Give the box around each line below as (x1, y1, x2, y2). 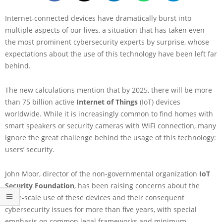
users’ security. (5, 144, 55, 154)
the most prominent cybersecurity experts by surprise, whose (5, 37, 209, 47)
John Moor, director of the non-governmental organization (5, 168, 199, 178)
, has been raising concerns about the (74, 180, 200, 190)
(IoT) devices (138, 97, 180, 107)
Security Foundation (5, 180, 74, 190)
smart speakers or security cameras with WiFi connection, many (5, 120, 216, 130)
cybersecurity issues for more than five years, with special (5, 204, 197, 214)
